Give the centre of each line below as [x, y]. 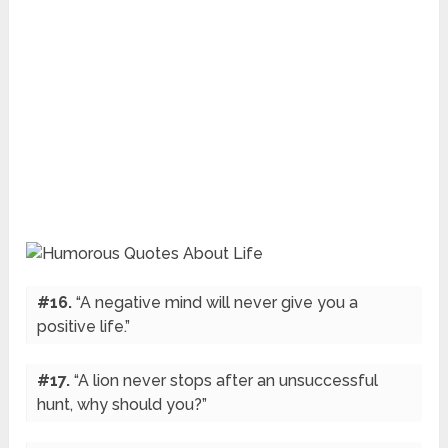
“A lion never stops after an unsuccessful [226, 381]
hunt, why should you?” [122, 405]
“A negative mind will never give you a [217, 303]
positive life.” [84, 327]
